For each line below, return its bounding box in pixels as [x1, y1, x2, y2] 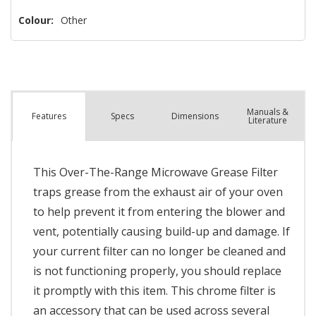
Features [31, 110, 66, 123]
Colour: [18, 13, 54, 27]
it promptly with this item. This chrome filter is [33, 282, 276, 298]
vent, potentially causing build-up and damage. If [33, 223, 290, 239]
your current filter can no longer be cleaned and [33, 243, 286, 259]
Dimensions [171, 109, 219, 122]
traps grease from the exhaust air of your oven [33, 183, 283, 200]
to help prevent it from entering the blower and [33, 203, 285, 219]
